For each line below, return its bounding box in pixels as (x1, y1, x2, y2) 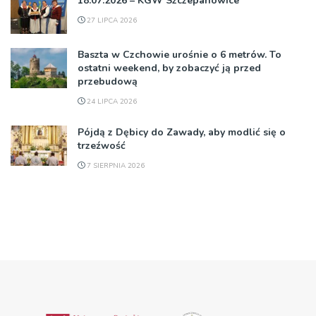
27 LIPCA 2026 (85, 15, 137, 25)
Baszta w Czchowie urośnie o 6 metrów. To (78, 47, 281, 61)
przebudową (78, 74, 138, 88)
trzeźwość (78, 138, 126, 152)
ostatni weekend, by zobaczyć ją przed (78, 61, 261, 75)
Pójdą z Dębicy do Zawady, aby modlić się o (78, 125, 286, 139)
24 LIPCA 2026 (85, 96, 137, 107)
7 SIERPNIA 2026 (85, 160, 145, 171)
